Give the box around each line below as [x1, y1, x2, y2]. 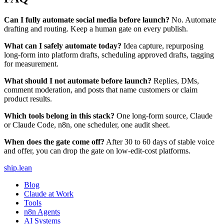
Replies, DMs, [151, 76, 199, 85]
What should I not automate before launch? [4, 76, 151, 85]
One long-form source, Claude [114, 111, 212, 120]
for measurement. [4, 59, 58, 68]
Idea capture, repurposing [121, 41, 203, 50]
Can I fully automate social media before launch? [4, 15, 169, 24]
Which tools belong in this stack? [4, 111, 114, 120]
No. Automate [169, 15, 216, 24]
